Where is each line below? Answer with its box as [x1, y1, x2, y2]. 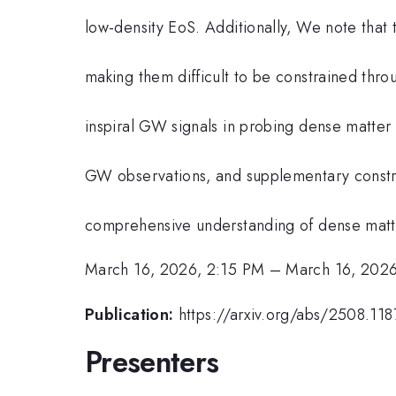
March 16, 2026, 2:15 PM [85, 258, 265, 282]
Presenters [85, 341, 219, 384]
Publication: [85, 302, 174, 326]
